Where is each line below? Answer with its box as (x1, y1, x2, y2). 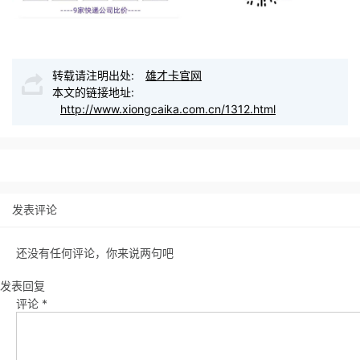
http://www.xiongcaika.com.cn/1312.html (60, 102, 276, 117)
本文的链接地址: (52, 85, 134, 100)
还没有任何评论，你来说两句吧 (16, 246, 174, 260)
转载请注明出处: (52, 68, 137, 83)
